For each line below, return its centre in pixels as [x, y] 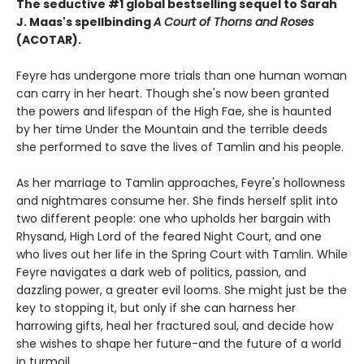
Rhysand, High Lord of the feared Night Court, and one [169, 237]
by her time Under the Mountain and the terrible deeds [172, 130]
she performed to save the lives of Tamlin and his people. [180, 147]
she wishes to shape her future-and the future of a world [179, 344]
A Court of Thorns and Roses [234, 22]
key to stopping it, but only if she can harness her [156, 308]
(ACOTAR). [49, 40]
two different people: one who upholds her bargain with [173, 219]
